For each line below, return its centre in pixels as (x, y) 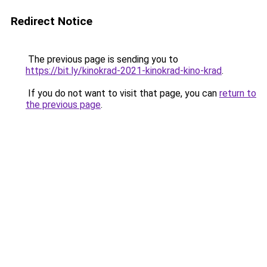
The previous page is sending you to (102, 59)
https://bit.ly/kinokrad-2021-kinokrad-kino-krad (124, 71)
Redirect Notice (52, 21)
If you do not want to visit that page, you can (122, 93)
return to (238, 93)
